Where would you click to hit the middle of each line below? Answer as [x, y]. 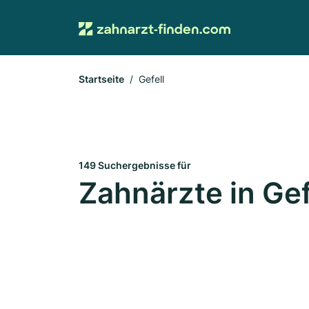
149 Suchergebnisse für [135, 165]
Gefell [151, 79]
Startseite [101, 79]
